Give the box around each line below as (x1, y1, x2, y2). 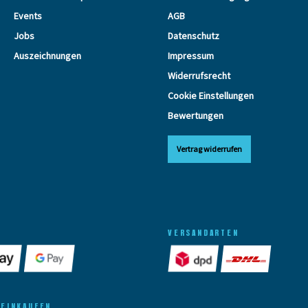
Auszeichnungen (14, 49, 81, 62)
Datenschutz (168, 29, 219, 42)
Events (14, 9, 42, 22)
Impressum (168, 49, 214, 62)
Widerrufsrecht (168, 69, 230, 82)
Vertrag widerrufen (177, 143, 242, 154)
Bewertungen (168, 109, 223, 122)
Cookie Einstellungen (168, 89, 254, 102)
